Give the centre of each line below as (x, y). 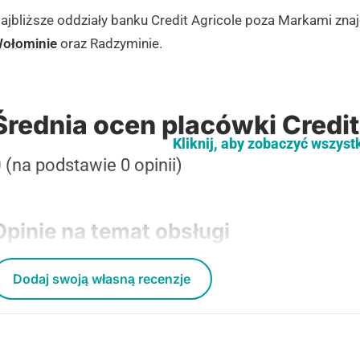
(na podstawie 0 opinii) (92, 165)
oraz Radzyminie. (110, 44)
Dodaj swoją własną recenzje (102, 278)
